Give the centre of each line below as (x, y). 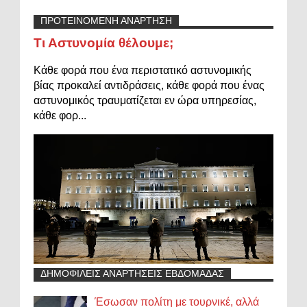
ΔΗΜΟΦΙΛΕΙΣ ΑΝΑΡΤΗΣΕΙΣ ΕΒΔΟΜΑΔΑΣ (132, 274)
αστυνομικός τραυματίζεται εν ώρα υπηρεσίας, (145, 101)
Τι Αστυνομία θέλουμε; (103, 43)
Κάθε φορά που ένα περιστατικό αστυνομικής (143, 71)
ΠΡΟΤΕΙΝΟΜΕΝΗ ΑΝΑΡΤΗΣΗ (106, 21)
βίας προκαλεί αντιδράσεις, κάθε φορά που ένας (149, 86)
